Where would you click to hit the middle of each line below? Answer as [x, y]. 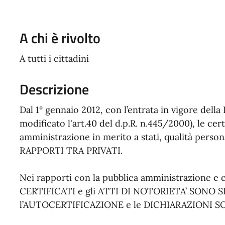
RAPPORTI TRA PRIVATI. [71, 151]
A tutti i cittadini [54, 59]
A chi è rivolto [60, 38]
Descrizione [54, 89]
